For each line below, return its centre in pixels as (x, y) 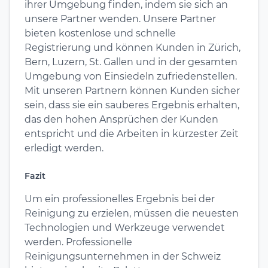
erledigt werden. (64, 148)
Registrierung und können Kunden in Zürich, (133, 47)
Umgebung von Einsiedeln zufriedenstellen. (131, 76)
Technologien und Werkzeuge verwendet (125, 227)
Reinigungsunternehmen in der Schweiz (123, 256)
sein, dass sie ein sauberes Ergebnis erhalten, (132, 105)
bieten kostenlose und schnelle (100, 33)
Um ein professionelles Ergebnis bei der (120, 199)
